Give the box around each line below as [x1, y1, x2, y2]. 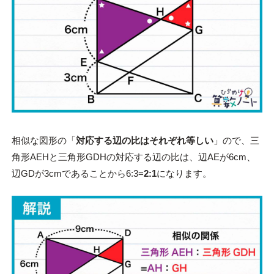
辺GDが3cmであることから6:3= [11, 168, 144, 179]
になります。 [156, 168, 212, 179]
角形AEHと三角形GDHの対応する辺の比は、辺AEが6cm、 [11, 151, 256, 162]
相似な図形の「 [11, 135, 76, 146]
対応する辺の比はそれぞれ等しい [75, 135, 213, 146]
